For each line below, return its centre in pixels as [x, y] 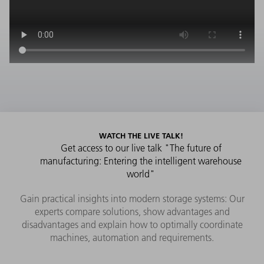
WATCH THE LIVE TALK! [141, 136]
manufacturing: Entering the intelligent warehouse [141, 161]
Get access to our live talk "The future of [141, 148]
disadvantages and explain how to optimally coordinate [132, 225]
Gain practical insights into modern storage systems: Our [132, 199]
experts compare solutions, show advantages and [132, 212]
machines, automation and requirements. [132, 238]
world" [141, 174]
